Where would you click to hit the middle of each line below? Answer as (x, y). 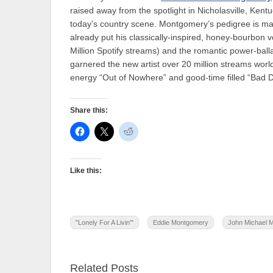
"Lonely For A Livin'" (105, 223)
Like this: (86, 171)
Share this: (89, 111)
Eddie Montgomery (181, 223)
